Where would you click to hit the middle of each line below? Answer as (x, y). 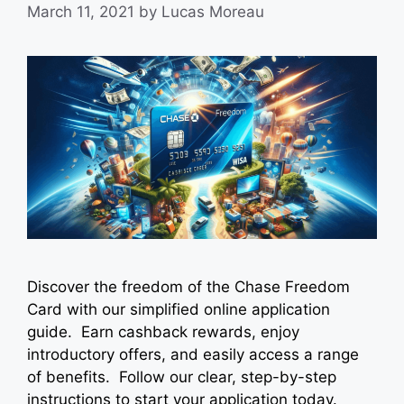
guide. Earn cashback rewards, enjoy (163, 332)
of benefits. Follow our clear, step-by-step (182, 377)
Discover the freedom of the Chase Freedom (188, 287)
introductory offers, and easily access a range (193, 355)
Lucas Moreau (213, 12)
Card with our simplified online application (179, 310)
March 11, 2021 (81, 12)
